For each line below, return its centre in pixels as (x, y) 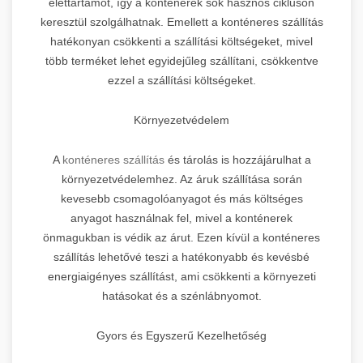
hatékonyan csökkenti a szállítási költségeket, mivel (181, 41)
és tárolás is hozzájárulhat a (239, 159)
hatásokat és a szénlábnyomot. (181, 295)
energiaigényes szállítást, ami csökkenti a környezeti (181, 276)
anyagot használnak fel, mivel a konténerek (181, 218)
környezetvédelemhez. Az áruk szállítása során (181, 179)
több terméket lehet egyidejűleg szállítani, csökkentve (181, 60)
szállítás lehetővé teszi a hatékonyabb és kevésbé (181, 256)
